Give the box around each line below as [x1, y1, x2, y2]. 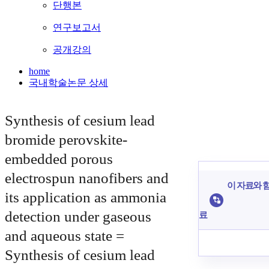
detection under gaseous [5, 208, 151, 225]
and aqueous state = [5, 228, 124, 244]
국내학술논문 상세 [29, 77, 108, 88]
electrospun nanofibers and [5, 170, 169, 187]
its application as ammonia [5, 189, 166, 206]
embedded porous [5, 151, 113, 168]
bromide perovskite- [5, 131, 127, 148]
